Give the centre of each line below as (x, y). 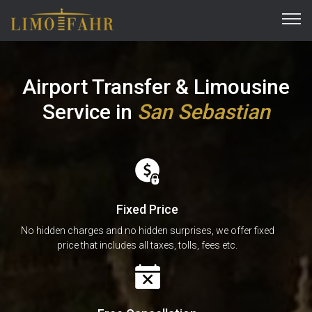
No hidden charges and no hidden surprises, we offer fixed (147, 230)
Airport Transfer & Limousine (156, 86)
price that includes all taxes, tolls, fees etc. (147, 245)
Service (79, 111)
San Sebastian (203, 111)
